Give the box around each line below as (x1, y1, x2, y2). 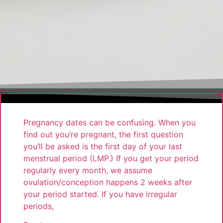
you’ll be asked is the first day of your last (23, 141, 182, 151)
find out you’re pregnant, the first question (23, 129, 183, 139)
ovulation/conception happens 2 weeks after (23, 177, 192, 187)
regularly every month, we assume (23, 165, 152, 175)
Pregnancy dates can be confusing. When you (23, 117, 196, 127)
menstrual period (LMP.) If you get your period (23, 153, 199, 163)
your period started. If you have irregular (23, 189, 177, 199)
